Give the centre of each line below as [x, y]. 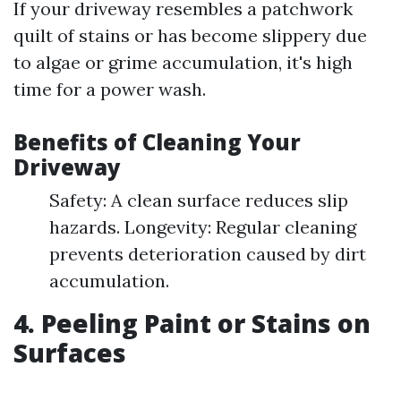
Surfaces [70, 352]
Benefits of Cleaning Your [157, 141]
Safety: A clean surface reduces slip [199, 200]
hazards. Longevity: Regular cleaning [203, 226]
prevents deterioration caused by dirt [208, 253]
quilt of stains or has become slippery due [190, 35]
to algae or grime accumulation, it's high [183, 62]
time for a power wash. [110, 89]
